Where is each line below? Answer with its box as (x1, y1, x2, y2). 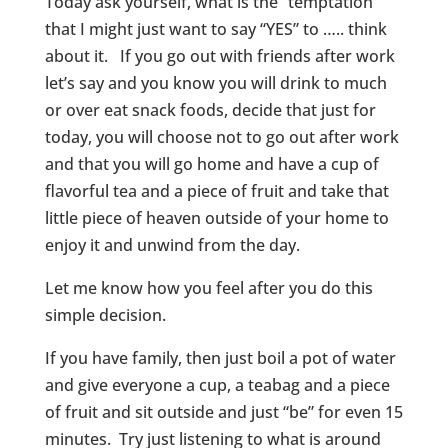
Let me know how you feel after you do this (44, 277, 373, 299)
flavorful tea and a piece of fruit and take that (44, 180, 389, 202)
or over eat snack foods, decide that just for (44, 99, 376, 121)
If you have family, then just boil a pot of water (44, 347, 396, 369)
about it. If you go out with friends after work (44, 45, 395, 67)
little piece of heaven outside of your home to (44, 207, 393, 229)
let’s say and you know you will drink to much (44, 72, 387, 94)
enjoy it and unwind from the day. (44, 234, 300, 256)
